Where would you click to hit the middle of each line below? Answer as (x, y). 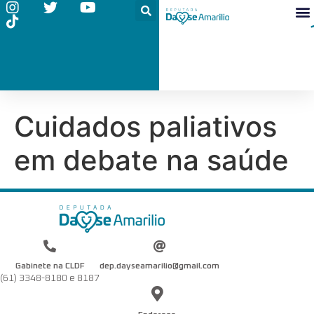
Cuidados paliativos (145, 127)
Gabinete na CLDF (50, 266)
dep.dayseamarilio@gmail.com (159, 266)
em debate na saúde (151, 160)
